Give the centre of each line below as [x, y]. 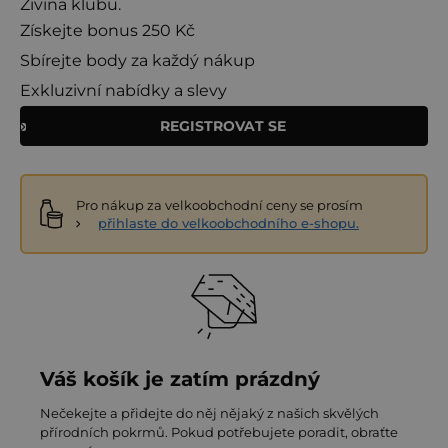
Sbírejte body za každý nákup [137, 60]
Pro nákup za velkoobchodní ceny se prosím [219, 204]
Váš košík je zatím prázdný [180, 378]
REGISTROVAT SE [223, 125]
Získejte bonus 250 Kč [107, 30]
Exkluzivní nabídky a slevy [123, 90]
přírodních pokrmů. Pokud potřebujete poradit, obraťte [219, 431]
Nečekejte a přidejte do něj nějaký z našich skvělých [209, 412]
